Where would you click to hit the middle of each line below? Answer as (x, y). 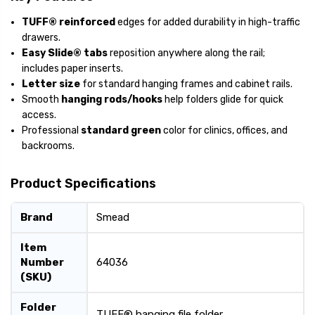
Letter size (51, 84)
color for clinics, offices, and (225, 131)
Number (42, 263)
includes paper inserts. (73, 69)
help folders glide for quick (223, 100)
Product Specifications (83, 184)
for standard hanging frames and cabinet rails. (187, 84)
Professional (52, 131)
